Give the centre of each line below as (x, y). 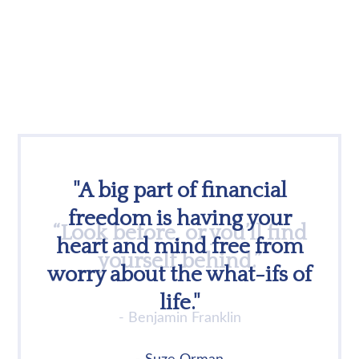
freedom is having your (179, 219)
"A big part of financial (179, 191)
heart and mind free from (179, 247)
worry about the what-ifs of (179, 275)
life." (179, 303)
